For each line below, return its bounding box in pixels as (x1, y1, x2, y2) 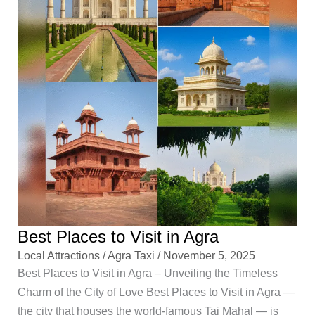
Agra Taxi (108, 248, 158, 262)
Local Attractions (18, 248, 101, 262)
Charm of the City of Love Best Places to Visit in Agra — (18, 285, 295, 298)
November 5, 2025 (163, 248, 256, 262)
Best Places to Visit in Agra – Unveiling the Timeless (18, 266, 278, 279)
